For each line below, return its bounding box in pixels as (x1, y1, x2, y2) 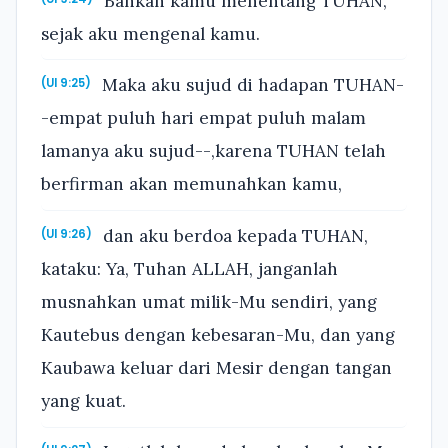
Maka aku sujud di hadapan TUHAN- (97, 74, 405, 97)
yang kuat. (41, 389, 126, 412)
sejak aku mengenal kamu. (41, 22, 260, 45)
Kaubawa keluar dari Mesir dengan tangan (41, 356, 392, 379)
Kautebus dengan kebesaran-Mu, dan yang (41, 323, 395, 346)
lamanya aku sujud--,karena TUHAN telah (41, 140, 386, 163)
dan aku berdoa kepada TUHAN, (98, 224, 369, 247)
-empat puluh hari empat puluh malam (41, 107, 366, 130)
